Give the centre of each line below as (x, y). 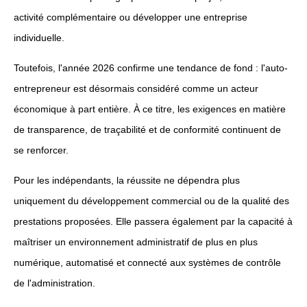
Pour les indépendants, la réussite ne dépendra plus (127, 180)
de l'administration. (54, 283)
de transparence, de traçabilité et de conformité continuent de (147, 130)
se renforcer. (41, 150)
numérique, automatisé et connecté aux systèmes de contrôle (147, 262)
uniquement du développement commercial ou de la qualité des (151, 201)
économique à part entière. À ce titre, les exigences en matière (150, 109)
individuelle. (39, 38)
